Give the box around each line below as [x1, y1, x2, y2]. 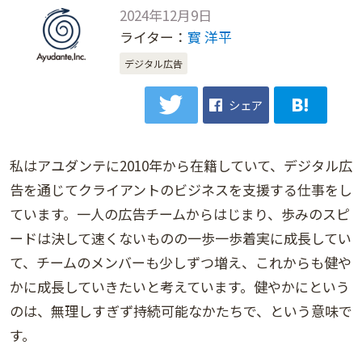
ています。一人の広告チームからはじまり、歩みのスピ [10, 204, 350, 225]
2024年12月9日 [119, 5, 212, 25]
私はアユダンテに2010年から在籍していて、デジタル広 [10, 155, 352, 176]
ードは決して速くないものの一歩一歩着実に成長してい [10, 228, 351, 249]
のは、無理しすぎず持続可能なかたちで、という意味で [10, 301, 352, 322]
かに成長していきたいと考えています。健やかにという [10, 276, 350, 297]
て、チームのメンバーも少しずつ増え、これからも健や [10, 252, 351, 273]
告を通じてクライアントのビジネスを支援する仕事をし [10, 179, 352, 200]
